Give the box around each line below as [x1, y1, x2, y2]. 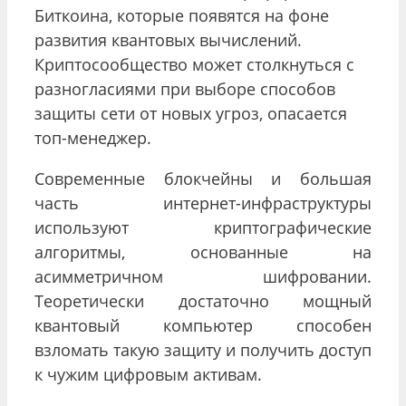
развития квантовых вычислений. [34, 28, 302, 51]
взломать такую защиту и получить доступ [34, 338, 372, 361]
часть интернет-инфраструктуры [34, 191, 372, 214]
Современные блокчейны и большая [34, 167, 372, 189]
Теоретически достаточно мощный [34, 289, 372, 312]
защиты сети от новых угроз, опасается [34, 101, 347, 124]
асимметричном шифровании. [34, 265, 372, 287]
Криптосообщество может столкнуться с [34, 53, 354, 75]
